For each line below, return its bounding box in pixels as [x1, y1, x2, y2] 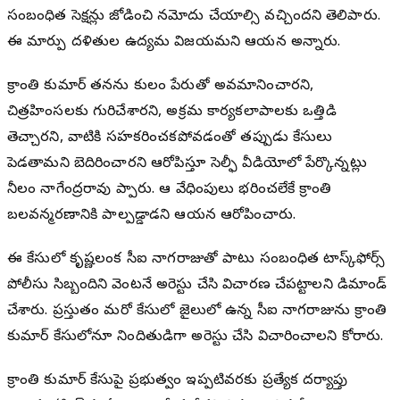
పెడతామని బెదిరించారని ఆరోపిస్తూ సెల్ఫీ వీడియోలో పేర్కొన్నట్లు [7, 154, 367, 175]
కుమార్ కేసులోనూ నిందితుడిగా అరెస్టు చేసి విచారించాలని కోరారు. [7, 328, 384, 348]
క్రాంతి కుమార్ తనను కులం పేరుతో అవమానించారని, [7, 77, 314, 97]
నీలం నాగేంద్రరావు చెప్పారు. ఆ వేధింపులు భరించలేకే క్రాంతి [7, 180, 332, 201]
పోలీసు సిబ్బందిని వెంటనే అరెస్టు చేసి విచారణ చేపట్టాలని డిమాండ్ [7, 276, 387, 296]
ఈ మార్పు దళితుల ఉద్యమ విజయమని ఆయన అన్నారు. [7, 33, 341, 54]
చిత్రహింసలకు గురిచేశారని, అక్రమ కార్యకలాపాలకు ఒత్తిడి [7, 103, 337, 123]
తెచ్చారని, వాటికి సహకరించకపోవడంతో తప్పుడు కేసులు [7, 129, 333, 149]
